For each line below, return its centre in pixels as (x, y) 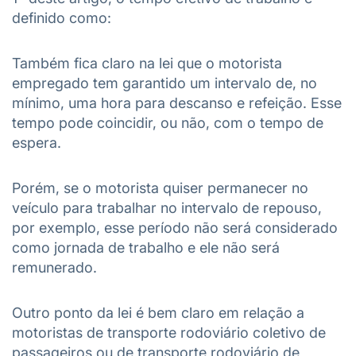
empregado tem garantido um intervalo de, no (164, 83)
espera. (37, 143)
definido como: (62, 18)
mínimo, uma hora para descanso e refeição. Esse (177, 103)
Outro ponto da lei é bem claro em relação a (158, 313)
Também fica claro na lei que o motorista (147, 63)
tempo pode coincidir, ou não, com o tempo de (168, 123)
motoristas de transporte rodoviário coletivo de (169, 333)
